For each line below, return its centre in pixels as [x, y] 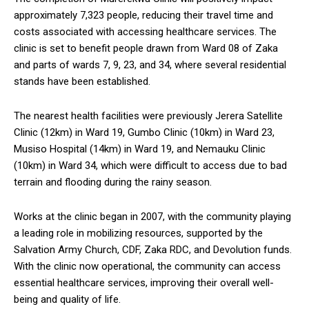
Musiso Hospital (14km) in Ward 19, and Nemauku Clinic [140, 149]
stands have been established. [83, 81]
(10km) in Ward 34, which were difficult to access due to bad [150, 165]
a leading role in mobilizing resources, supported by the [138, 233]
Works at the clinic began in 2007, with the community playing [152, 216]
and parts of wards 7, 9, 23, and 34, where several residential [150, 64]
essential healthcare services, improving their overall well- [144, 282]
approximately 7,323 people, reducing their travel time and [143, 15]
